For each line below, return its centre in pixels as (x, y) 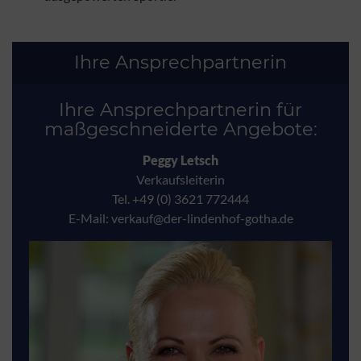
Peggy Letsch (180, 160)
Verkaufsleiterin (180, 179)
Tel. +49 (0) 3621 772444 (180, 198)
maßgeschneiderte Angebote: (180, 129)
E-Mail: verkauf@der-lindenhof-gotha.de (180, 218)
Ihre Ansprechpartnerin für (180, 109)
